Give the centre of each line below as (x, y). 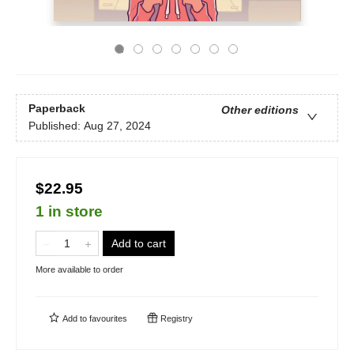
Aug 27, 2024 (117, 126)
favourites (108, 318)
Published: (56, 126)
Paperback (57, 109)
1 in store (69, 211)
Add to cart (139, 243)
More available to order (79, 269)
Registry (175, 318)
